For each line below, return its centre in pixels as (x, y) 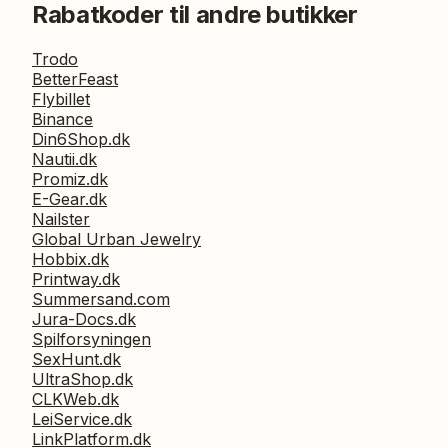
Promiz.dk (70, 179)
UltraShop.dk (82, 379)
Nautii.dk (64, 159)
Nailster (61, 219)
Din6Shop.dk (81, 139)
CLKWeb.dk (75, 399)
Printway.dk (76, 279)
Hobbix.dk (70, 259)
